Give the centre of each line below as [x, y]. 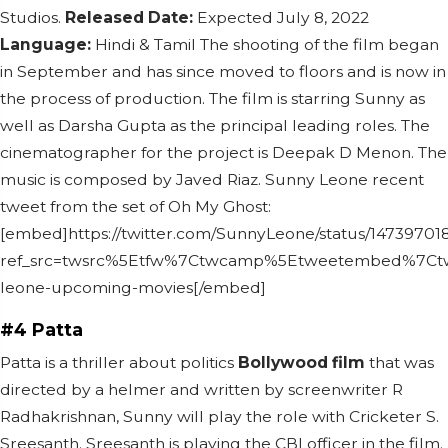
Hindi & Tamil [145, 44]
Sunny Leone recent [344, 179]
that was [399, 362]
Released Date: [129, 17]
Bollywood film [301, 362]
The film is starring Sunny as [317, 98]
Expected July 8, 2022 [281, 17]
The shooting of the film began [319, 44]
